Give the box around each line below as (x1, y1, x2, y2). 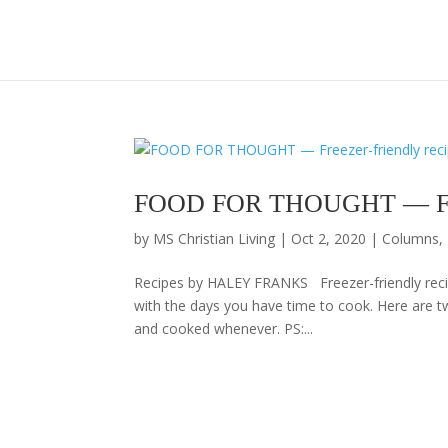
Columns (382, 229, 440, 248)
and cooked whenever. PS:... (134, 319, 314, 338)
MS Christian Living (153, 229, 276, 248)
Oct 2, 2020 (291, 229, 367, 248)
